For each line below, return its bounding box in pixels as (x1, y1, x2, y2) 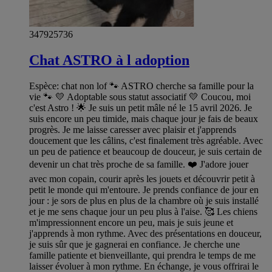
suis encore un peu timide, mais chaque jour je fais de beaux (29, 113, 258, 124)
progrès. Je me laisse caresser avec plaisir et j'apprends (29, 124, 236, 135)
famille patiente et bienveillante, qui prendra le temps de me (29, 250, 256, 260)
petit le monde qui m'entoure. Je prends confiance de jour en (29, 184, 259, 195)
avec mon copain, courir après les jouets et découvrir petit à (29, 173, 255, 184)
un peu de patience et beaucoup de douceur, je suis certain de (29, 146, 262, 157)
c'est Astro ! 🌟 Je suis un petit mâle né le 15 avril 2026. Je (29, 102, 252, 113)
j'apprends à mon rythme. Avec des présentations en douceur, (29, 228, 262, 239)
